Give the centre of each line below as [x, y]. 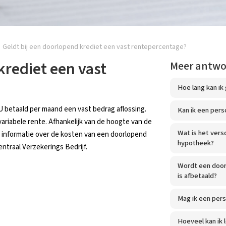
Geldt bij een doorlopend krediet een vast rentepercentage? [95, 47]
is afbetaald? [197, 176]
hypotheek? [195, 143]
